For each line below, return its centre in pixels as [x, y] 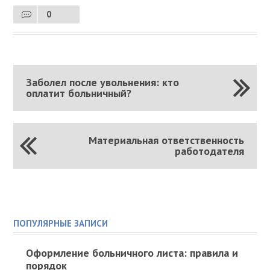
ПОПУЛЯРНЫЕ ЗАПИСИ [61, 223]
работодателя [210, 151]
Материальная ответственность [167, 140]
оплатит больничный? [78, 93]
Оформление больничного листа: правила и [132, 253]
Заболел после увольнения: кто [102, 82]
